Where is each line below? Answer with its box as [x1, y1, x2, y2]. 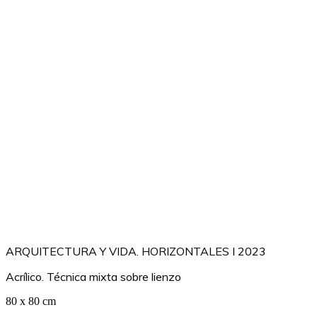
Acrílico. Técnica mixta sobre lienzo [6, 269, 181, 284]
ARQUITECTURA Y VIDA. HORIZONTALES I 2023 [6, 243, 266, 258]
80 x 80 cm [6, 294, 56, 307]
